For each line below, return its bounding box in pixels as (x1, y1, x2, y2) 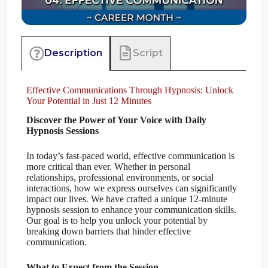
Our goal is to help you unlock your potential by (26, 215, 208, 226)
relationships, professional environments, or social (26, 172, 214, 183)
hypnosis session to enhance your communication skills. (26, 205, 236, 215)
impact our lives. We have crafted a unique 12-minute (26, 194, 227, 205)
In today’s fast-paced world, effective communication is (26, 151, 234, 162)
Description (44, 47, 102, 59)
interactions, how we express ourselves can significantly (26, 183, 237, 194)
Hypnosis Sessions (26, 126, 99, 136)
